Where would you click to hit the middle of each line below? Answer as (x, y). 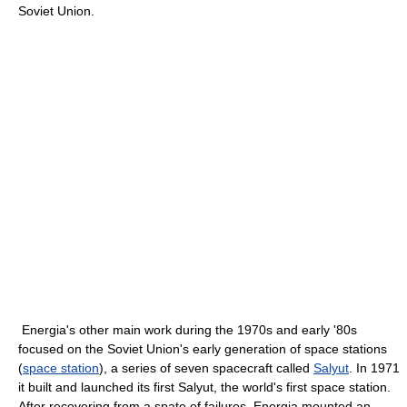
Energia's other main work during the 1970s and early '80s (188, 330)
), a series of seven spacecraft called (206, 368)
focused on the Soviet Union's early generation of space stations (203, 349)
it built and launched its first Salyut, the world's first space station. (204, 387)
